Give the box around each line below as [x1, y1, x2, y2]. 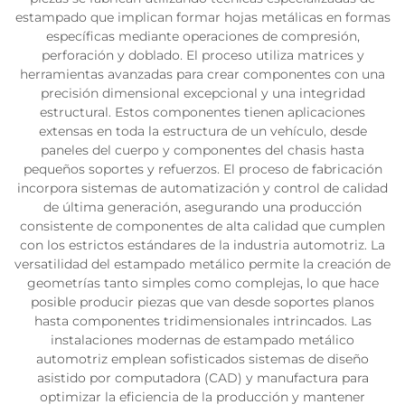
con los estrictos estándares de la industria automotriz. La [20, 237, 385, 253]
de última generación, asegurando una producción [43, 199, 362, 215]
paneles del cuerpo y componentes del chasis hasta [41, 142, 364, 158]
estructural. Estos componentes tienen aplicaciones [40, 104, 365, 120]
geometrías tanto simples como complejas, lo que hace [26, 275, 379, 291]
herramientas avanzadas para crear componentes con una [20, 66, 385, 82]
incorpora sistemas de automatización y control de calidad [17, 180, 388, 196]
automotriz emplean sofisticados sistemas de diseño [36, 351, 369, 367]
